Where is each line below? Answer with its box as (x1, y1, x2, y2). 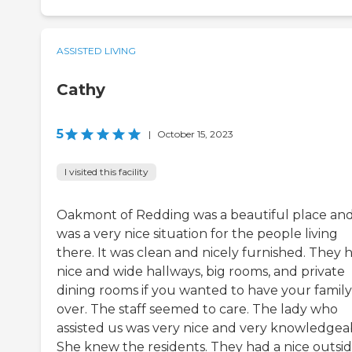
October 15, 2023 (157, 127, 233, 140)
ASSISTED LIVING (57, 44, 136, 57)
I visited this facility (64, 165, 148, 178)
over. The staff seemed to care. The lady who (57, 301, 338, 317)
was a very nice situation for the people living (57, 225, 338, 241)
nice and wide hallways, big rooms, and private (57, 263, 345, 279)
